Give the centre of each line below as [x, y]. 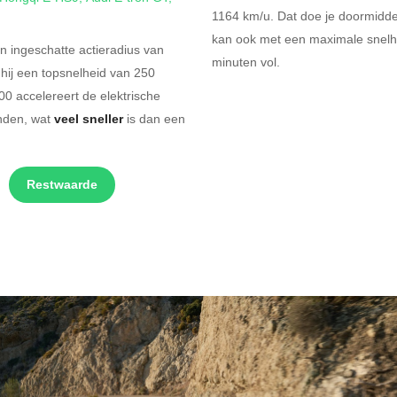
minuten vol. [246, 62]
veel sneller [89, 119]
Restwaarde [62, 184]
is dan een [154, 118]
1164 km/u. [245, 16]
